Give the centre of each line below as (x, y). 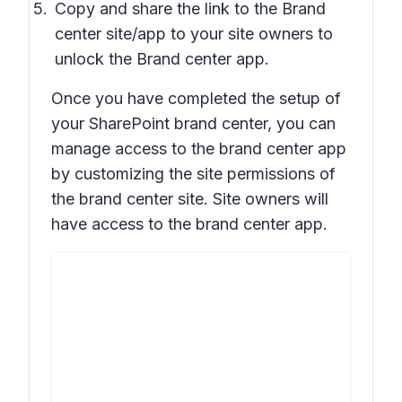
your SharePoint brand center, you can (193, 123)
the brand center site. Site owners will (190, 199)
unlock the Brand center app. (162, 59)
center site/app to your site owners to (194, 34)
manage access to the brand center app (199, 149)
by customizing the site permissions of (193, 174)
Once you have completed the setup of (196, 98)
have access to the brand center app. (189, 224)
